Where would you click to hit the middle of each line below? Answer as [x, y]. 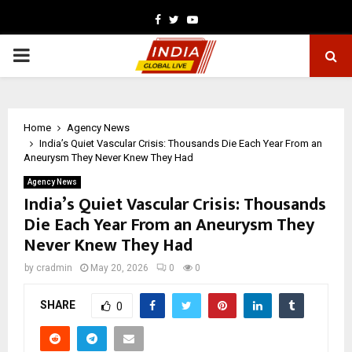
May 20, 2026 [119, 268]
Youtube [218, 19]
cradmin [54, 268]
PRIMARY [52, 55]
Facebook [184, 19]
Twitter [196, 19]
